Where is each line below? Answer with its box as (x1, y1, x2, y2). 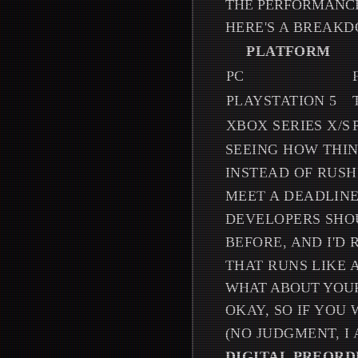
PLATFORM (246, 43, 331, 59)
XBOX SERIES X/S (226, 117, 351, 133)
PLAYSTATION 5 (226, 93, 337, 109)
